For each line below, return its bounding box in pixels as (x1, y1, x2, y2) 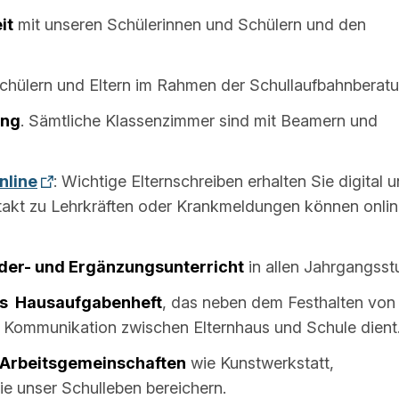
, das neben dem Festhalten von (162, 292, 395, 312)
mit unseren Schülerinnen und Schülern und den (13, 14, 366, 34)
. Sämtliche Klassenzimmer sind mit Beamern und (20, 110, 378, 130)
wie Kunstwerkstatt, (186, 353, 334, 372)
